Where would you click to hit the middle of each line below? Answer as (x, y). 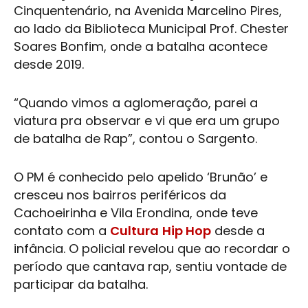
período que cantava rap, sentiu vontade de (150, 266)
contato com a (62, 231)
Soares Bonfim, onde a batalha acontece (141, 46)
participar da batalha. (82, 284)
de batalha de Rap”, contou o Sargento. (137, 139)
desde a (238, 231)
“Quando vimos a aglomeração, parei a (136, 103)
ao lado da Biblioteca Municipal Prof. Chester (151, 29)
